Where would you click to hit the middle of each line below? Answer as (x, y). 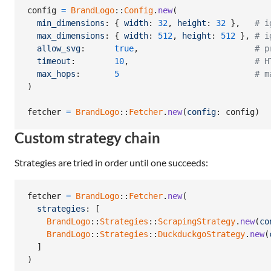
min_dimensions (71, 23)
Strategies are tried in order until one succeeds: (111, 162)
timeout (54, 61)
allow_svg (59, 49)
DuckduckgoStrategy (201, 234)
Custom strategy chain (87, 137)
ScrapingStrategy (197, 222)
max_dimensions (71, 36)
